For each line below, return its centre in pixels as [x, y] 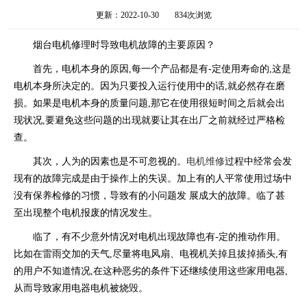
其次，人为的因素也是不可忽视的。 [110, 161]
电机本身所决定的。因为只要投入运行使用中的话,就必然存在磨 [149, 86]
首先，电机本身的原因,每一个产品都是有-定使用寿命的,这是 [162, 69]
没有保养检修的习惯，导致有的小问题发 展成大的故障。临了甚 [149, 195]
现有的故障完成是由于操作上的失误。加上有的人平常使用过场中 [153, 178]
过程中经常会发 [258, 161]
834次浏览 [193, 15]
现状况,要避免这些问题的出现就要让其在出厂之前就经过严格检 [149, 120]
